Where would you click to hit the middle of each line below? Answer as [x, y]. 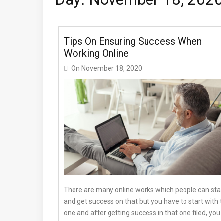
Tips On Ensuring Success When [133, 41]
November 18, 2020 [112, 68]
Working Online [96, 53]
